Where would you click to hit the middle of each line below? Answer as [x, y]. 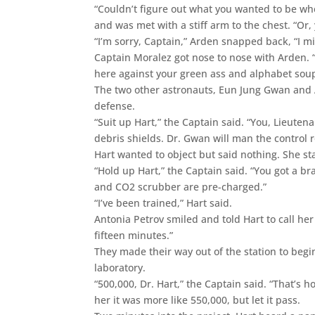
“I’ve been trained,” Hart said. [163, 202]
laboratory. [120, 267]
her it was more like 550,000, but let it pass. [198, 300]
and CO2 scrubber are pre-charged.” [181, 186]
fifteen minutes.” [134, 235]
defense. [115, 105]
